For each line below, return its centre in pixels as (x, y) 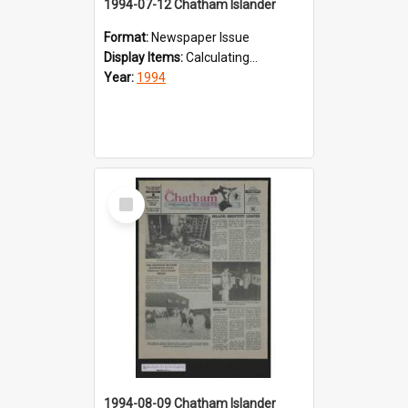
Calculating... (222, 57)
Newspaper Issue (200, 37)
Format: (127, 37)
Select (132, 194)
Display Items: (145, 57)
